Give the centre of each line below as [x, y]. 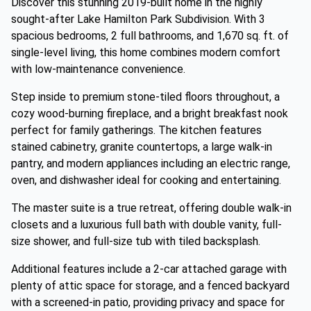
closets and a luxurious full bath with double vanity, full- [146, 225]
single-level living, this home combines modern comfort [146, 52]
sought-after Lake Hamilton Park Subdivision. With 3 [138, 19]
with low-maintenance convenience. [98, 69]
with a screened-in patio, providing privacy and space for [148, 302]
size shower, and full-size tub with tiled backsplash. [136, 241]
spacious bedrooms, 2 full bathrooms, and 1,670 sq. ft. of [150, 36]
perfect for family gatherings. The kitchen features [136, 130]
